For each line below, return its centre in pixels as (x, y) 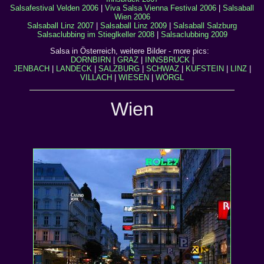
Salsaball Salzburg (205, 26)
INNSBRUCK (167, 60)
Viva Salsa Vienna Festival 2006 (161, 8)
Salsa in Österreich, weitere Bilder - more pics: (132, 51)
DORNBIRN (90, 60)
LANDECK (74, 69)
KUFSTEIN (204, 69)
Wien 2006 (132, 17)
